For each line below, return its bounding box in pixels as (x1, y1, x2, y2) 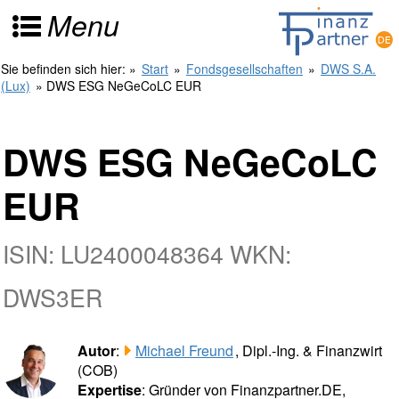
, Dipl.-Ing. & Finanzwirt (235, 340, 382, 361)
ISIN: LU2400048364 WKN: (3, 236, 291, 271)
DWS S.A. (321, 60, 376, 77)
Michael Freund (135, 340, 233, 361)
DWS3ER (3, 280, 102, 314)
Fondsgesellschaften (186, 60, 303, 77)
